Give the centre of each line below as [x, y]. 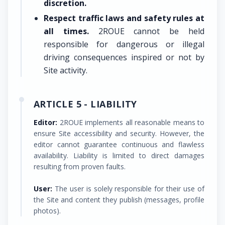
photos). [47, 211]
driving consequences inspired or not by [124, 57]
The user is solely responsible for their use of [128, 189]
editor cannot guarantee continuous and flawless [119, 144]
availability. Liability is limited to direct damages [119, 155]
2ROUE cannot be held [147, 31]
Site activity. [66, 70]
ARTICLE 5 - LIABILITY [85, 104]
